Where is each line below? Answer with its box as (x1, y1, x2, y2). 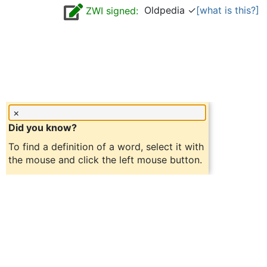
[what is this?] (196, 4, 259, 16)
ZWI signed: (83, 5, 138, 17)
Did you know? (8, 122, 77, 133)
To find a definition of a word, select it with (8, 141, 204, 153)
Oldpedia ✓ (138, 4, 196, 16)
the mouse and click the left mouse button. (8, 154, 202, 166)
